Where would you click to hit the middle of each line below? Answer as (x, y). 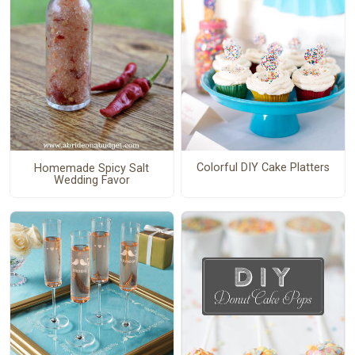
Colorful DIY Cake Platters (263, 168)
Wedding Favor (92, 180)
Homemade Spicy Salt (92, 168)
